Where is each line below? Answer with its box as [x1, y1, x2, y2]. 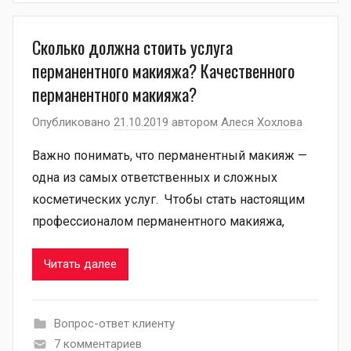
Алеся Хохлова [221, 114, 302, 129]
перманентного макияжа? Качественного [32, 58, 295, 84]
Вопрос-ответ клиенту [53, 316, 175, 331]
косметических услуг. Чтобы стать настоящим [32, 191, 305, 207]
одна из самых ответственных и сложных [32, 169, 277, 185]
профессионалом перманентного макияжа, [32, 213, 284, 229]
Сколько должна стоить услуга [32, 34, 233, 60]
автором [168, 114, 221, 129]
